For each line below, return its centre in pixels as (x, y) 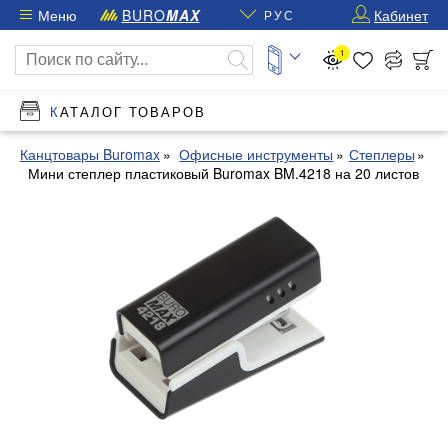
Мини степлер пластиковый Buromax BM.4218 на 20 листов (224, 173)
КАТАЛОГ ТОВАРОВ (133, 111)
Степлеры (381, 154)
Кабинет (401, 15)
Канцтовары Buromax (90, 154)
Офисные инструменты (256, 154)
